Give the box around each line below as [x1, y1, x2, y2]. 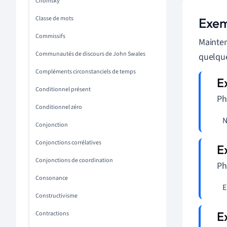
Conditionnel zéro [35, 103, 82, 111]
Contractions [35, 209, 69, 218]
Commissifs [35, 32, 65, 41]
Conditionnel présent [35, 85, 91, 94]
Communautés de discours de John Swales [35, 50, 145, 58]
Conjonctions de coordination [35, 156, 113, 165]
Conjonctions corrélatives [35, 138, 101, 147]
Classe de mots [35, 14, 73, 23]
